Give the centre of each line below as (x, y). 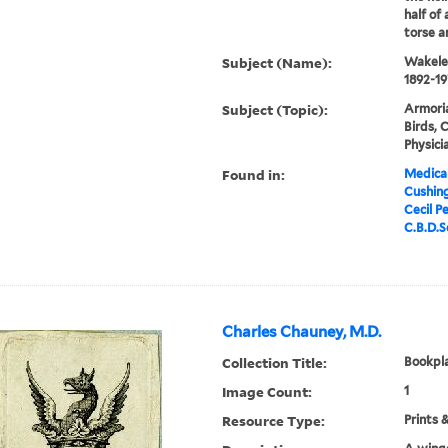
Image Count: (267, 392)
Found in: (254, 175)
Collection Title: (275, 363)
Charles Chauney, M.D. (302, 332)
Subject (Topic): (275, 110)
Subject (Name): (277, 63)
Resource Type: (274, 421)
